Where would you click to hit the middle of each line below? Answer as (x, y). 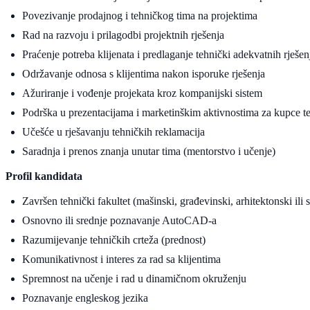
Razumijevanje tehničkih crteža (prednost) (114, 239)
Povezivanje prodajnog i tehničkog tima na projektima (140, 15)
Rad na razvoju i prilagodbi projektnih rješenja (123, 35)
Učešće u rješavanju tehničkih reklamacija (113, 131)
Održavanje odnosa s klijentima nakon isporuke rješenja (144, 73)
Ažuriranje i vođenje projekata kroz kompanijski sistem (142, 93)
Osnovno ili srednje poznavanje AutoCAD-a (119, 220)
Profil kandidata (44, 176)
